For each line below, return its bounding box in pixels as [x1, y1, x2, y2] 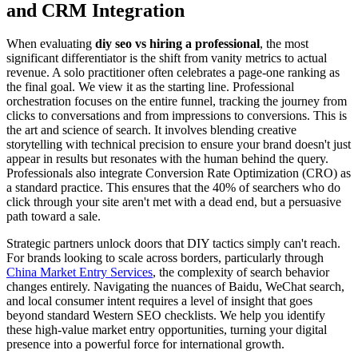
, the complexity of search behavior [153, 265, 329, 280]
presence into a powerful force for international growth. [6, 337, 284, 352]
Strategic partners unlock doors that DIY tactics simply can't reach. [6, 237, 340, 251]
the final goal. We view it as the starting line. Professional [6, 80, 294, 94]
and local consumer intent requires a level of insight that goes [6, 294, 312, 308]
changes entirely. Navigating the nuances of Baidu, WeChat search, [6, 280, 344, 294]
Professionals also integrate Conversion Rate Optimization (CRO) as [6, 166, 351, 181]
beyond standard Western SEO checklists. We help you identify [6, 308, 325, 323]
